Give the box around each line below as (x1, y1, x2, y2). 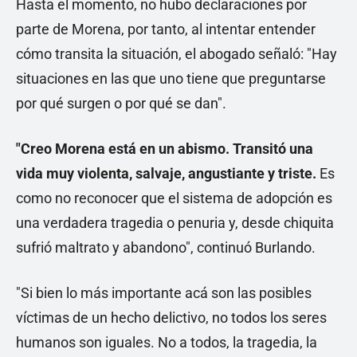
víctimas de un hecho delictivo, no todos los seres (16, 308, 327, 326)
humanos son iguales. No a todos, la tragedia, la (16, 333, 317, 351)
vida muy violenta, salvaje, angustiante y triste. (16, 164, 316, 182)
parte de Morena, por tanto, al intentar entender (16, 20, 316, 37)
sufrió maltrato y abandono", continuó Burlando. (16, 238, 316, 256)
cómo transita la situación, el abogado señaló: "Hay (16, 45, 337, 62)
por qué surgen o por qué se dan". (16, 94, 226, 112)
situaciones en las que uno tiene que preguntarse (16, 69, 326, 87)
